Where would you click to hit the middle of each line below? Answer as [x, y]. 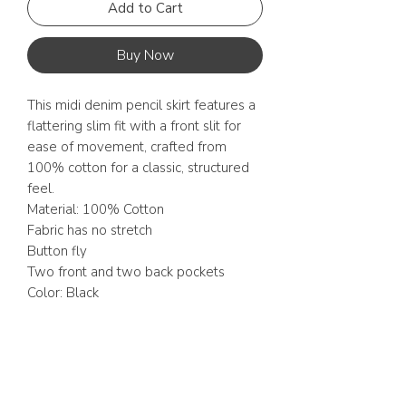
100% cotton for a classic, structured [138, 168]
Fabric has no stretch [90, 230]
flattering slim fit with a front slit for [134, 126]
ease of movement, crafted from [127, 147]
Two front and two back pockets [126, 272]
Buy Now [145, 55]
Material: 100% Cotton [96, 209]
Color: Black [63, 293]
